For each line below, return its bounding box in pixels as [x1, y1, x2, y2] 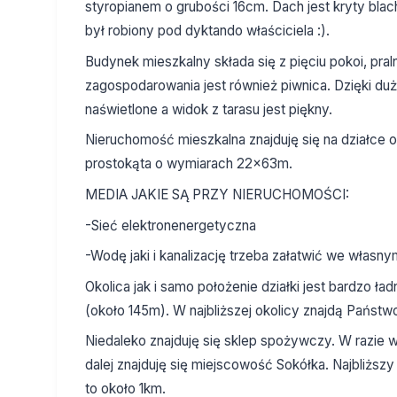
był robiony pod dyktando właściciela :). [85, 22, 330, 40]
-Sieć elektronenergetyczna [85, 216, 256, 234]
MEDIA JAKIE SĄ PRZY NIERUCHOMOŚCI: [85, 186, 349, 204]
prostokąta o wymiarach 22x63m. [85, 155, 292, 173]
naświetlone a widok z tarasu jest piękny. [85, 100, 332, 118]
